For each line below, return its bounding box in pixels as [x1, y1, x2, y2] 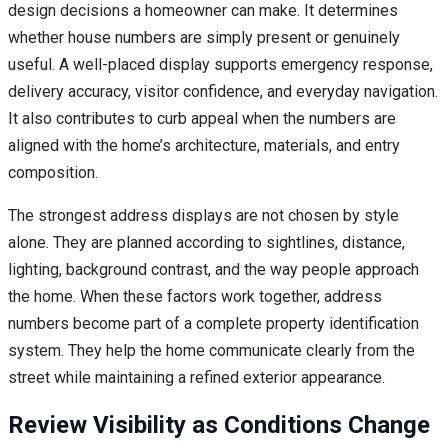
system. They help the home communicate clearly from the [8, 341, 415, 361]
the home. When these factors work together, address [8, 287, 382, 307]
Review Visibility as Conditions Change [8, 411, 430, 440]
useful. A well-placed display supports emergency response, [8, 55, 433, 75]
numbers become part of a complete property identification [8, 314, 419, 334]
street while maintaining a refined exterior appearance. [8, 368, 385, 388]
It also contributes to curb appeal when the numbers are [8, 109, 396, 129]
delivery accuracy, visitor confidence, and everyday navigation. [8, 82, 438, 102]
